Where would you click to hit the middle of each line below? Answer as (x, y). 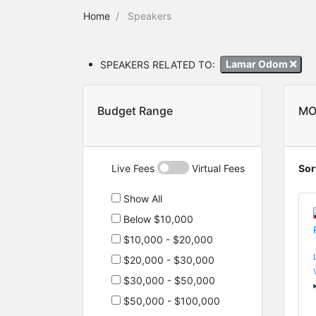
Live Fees (134, 168)
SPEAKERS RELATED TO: (158, 64)
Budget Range (135, 110)
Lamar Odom (257, 64)
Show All (141, 198)
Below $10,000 (157, 219)
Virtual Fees (217, 168)
